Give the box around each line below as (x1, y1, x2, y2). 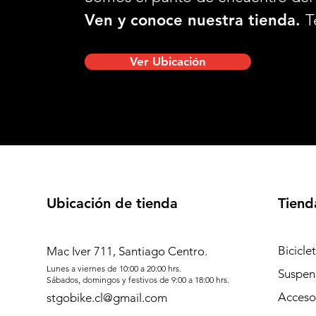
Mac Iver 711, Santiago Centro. (46, 244, 207, 258)
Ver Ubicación (129, 54, 206, 68)
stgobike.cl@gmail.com (46, 291, 167, 305)
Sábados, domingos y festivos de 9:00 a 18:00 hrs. (46, 274, 229, 285)
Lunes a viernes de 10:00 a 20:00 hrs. (46, 263, 181, 274)
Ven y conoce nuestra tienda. (84, 11, 305, 30)
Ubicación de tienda (46, 195, 178, 212)
